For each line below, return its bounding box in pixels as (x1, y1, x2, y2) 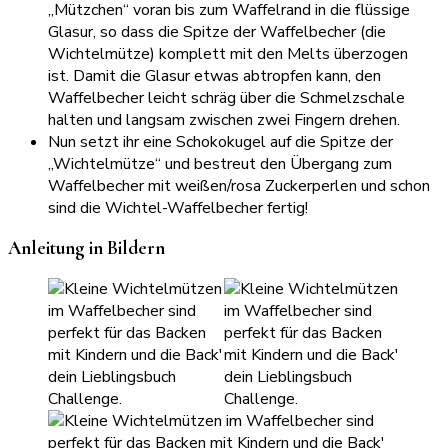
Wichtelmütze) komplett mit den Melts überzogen (48, 42, 408, 65)
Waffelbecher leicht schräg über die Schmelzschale (48, 86, 405, 109)
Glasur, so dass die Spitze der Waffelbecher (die (48, 20, 386, 43)
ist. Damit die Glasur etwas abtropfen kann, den (48, 64, 381, 87)
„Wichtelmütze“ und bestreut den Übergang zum (48, 152, 392, 175)
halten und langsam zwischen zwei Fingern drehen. (48, 108, 400, 131)
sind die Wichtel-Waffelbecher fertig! (48, 196, 308, 219)
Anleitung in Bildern (8, 237, 165, 260)
